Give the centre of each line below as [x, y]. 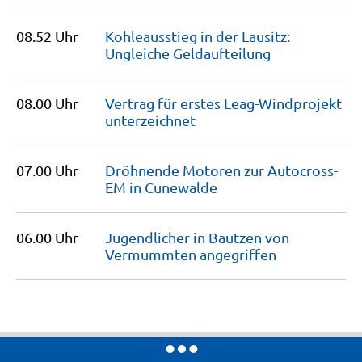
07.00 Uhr [47, 170]
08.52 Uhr [47, 36]
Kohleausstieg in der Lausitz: [198, 36]
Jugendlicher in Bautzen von [197, 237]
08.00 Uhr [47, 103]
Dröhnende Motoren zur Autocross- [221, 170]
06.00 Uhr [47, 237]
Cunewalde [181, 187]
